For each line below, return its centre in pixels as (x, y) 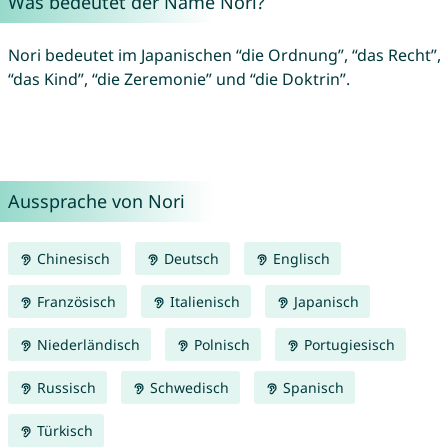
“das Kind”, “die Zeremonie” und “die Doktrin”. (178, 79)
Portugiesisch (347, 345)
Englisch (299, 259)
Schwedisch (187, 388)
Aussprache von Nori (96, 201)
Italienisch (202, 302)
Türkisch (62, 431)
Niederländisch (86, 345)
